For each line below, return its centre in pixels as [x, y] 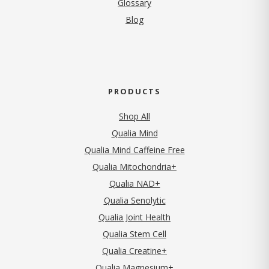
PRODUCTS [134, 91]
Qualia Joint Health [134, 217]
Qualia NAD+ [134, 183]
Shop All [134, 116]
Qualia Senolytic [134, 200]
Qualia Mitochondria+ [134, 166]
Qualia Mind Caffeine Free [134, 150]
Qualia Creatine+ [134, 250]
